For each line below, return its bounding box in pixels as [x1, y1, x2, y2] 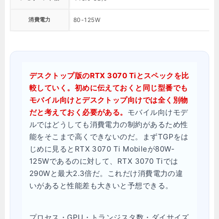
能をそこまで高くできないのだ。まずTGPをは [29, 132, 189, 141]
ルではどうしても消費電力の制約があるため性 [29, 120, 188, 129]
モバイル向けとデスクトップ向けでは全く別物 [29, 95, 188, 105]
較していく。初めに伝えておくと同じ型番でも [29, 83, 188, 92]
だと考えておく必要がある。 [29, 108, 128, 117]
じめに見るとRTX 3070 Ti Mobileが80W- [29, 144, 175, 153]
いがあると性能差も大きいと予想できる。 [29, 181, 173, 190]
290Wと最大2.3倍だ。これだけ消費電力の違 [29, 169, 183, 178]
